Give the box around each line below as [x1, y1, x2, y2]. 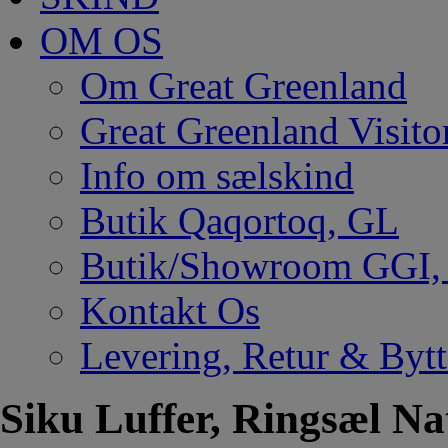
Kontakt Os [80, 289, 260, 332]
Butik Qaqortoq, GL [80, 199, 399, 242]
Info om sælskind [80, 154, 354, 197]
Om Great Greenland [80, 64, 407, 107]
